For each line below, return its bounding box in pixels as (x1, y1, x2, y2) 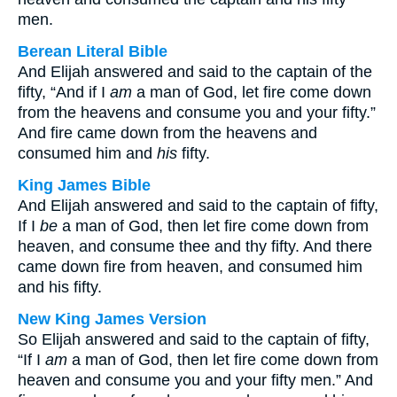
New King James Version (18, 310, 206, 328)
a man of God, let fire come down (132, 83, 371, 101)
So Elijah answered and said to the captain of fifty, (18, 331, 370, 348)
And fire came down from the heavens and (18, 124, 317, 142)
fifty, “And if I (18, 83, 110, 101)
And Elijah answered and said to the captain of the (18, 63, 372, 81)
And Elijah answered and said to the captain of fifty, (18, 197, 378, 214)
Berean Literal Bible (18, 43, 167, 60)
